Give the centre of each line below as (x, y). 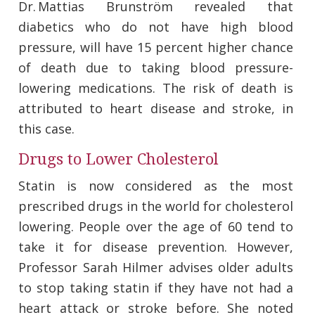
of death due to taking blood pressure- (156, 68)
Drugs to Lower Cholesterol (118, 160)
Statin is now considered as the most (156, 186)
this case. (46, 129)
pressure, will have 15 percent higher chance (156, 47)
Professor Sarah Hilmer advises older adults (156, 268)
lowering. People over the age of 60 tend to (156, 227)
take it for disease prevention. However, (156, 247)
